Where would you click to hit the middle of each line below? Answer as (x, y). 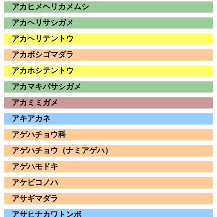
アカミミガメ (35, 102)
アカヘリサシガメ (43, 22)
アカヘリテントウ (43, 38)
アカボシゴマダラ (43, 54)
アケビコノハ (35, 182)
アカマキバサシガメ (46, 86)
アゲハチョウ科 (39, 134)
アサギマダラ (35, 198)
